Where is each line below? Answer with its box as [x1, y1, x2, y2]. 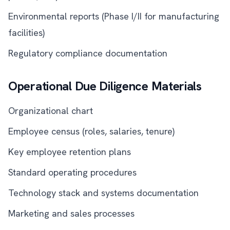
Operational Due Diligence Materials [8, 78, 202, 94]
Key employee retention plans [8, 146, 131, 158]
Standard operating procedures [8, 166, 137, 178]
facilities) [8, 27, 45, 39]
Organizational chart [8, 105, 93, 117]
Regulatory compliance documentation [8, 47, 167, 59]
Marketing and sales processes [8, 207, 135, 219]
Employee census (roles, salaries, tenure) [8, 125, 175, 137]
